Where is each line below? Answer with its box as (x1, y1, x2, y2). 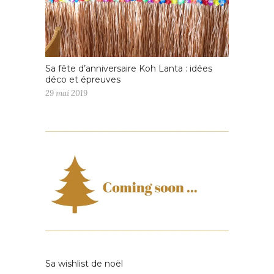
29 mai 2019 (45, 87, 87, 98)
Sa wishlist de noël (45, 257, 123, 269)
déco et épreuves (45, 73, 120, 85)
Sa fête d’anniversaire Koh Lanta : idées (45, 62, 212, 74)
